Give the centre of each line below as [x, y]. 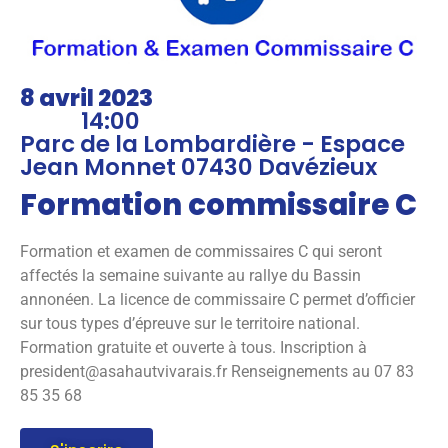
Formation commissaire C [218, 205]
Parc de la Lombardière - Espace [212, 144]
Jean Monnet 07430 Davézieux [198, 167]
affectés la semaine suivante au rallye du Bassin [190, 276]
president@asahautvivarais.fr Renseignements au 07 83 [217, 372]
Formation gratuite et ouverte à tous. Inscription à [193, 348]
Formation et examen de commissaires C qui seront [201, 252]
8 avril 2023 [86, 98]
